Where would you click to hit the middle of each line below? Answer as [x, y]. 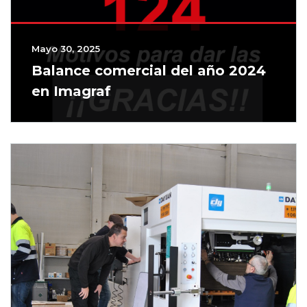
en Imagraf [71, 91]
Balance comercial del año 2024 [149, 71]
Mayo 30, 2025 [66, 49]
